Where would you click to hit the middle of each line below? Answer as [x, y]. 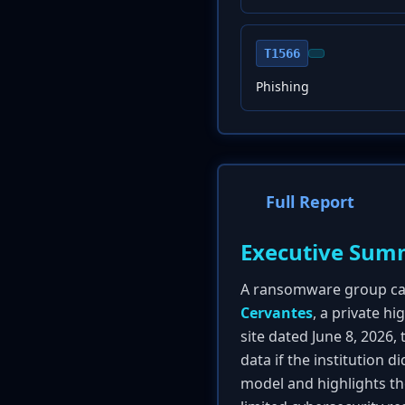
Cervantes [277, 313]
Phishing [283, 86]
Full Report [310, 202]
